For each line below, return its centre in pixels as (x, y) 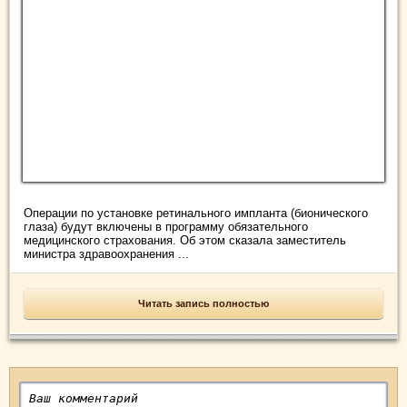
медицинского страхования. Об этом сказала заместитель (185, 240)
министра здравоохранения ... (106, 253)
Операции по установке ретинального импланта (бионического (196, 213)
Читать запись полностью (203, 303)
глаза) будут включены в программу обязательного (166, 226)
